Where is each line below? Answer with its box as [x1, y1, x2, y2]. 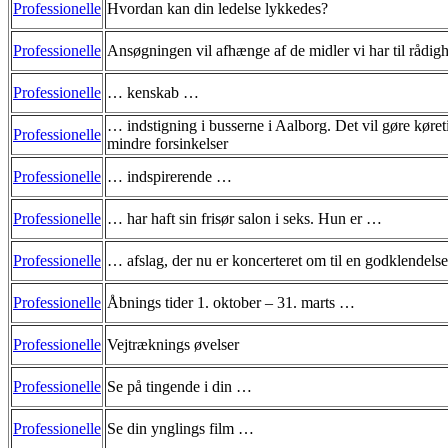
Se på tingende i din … [107, 377, 252, 395]
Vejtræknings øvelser [107, 335, 239, 353]
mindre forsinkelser [107, 134, 228, 152]
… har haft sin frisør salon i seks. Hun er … [107, 209, 382, 227]
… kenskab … [107, 83, 199, 101]
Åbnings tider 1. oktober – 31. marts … [107, 293, 355, 311]
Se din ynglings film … [107, 419, 254, 437]
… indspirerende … [107, 167, 232, 185]
